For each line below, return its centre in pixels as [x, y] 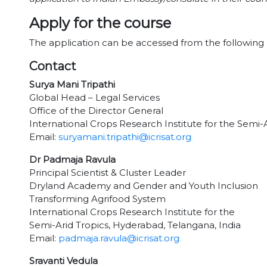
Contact [53, 66]
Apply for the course [100, 23]
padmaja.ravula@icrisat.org [119, 238]
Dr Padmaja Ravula [72, 159]
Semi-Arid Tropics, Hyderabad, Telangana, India [135, 225]
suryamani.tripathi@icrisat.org [125, 137]
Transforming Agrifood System [97, 199]
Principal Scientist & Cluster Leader [108, 173]
